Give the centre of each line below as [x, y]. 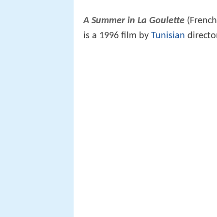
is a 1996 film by [117, 36]
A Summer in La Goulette [134, 21]
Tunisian [168, 36]
